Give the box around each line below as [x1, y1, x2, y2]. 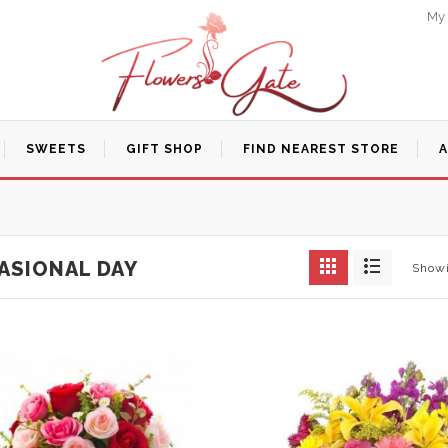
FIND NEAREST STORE [243, 142, 399, 156]
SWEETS [26, 142, 86, 156]
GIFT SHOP [126, 142, 203, 156]
